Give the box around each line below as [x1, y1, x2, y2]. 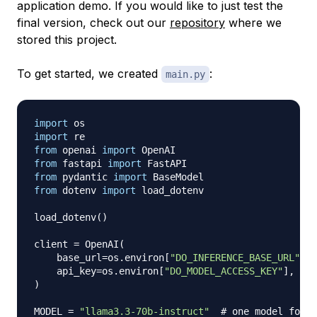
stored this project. [17, 33, 117, 47]
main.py [166, 69, 205, 81]
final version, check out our [17, 16, 170, 30]
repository [170, 16, 225, 30]
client [34, 238, 74, 250]
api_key [34, 265, 96, 277]
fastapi [57, 158, 108, 170]
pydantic [57, 171, 113, 183]
